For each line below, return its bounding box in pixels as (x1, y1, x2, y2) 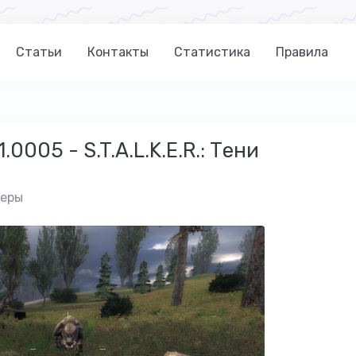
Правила (276, 44, 328, 60)
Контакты (87, 44, 149, 60)
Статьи (16, 44, 62, 60)
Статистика (174, 44, 250, 60)
